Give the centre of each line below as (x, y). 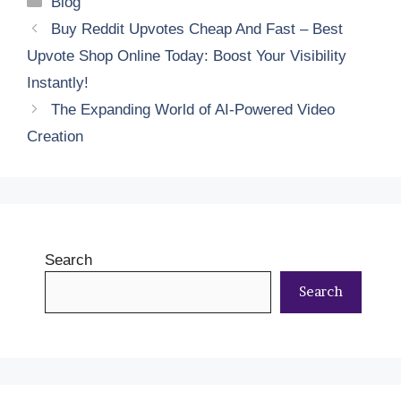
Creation (55, 136)
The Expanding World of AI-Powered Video (193, 109)
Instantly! (58, 82)
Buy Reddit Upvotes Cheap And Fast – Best (197, 29)
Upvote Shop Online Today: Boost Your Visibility (187, 55)
